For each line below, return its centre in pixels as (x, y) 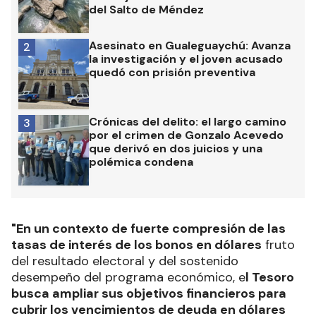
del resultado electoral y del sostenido (125, 261)
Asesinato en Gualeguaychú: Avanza (190, 46)
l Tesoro (270, 278)
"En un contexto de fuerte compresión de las (148, 229)
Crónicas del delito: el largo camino (188, 122)
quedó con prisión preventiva (172, 73)
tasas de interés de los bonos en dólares (136, 245)
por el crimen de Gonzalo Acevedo (186, 135)
